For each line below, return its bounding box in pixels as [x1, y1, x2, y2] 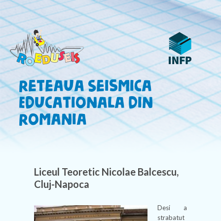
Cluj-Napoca [34, 178, 89, 190]
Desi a [157, 204, 187, 212]
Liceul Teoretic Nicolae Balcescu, [34, 166, 179, 178]
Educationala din [19, 95, 153, 112]
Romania [19, 112, 87, 129]
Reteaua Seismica [19, 78, 152, 96]
